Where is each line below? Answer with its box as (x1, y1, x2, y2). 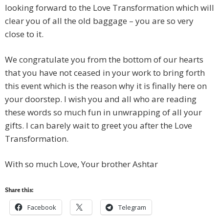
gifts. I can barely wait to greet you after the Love (5, 120, 192, 131)
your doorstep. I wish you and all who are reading (5, 93, 197, 105)
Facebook (27, 203, 56, 212)
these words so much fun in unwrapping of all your (5, 107, 202, 118)
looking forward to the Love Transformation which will (5, 2, 214, 14)
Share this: (5, 188, 33, 194)
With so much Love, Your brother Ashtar (5, 158, 158, 170)
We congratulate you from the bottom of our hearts (5, 54, 203, 66)
